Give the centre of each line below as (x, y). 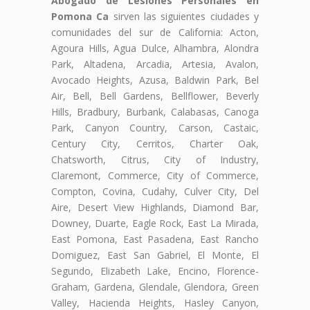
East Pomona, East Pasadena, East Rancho (155, 239)
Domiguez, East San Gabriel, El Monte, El (155, 255)
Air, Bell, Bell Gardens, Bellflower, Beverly (155, 95)
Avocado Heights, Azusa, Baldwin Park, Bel (155, 80)
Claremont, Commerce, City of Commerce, (155, 175)
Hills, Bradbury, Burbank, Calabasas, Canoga (155, 111)
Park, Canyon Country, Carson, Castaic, (155, 127)
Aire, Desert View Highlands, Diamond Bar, (155, 207)
